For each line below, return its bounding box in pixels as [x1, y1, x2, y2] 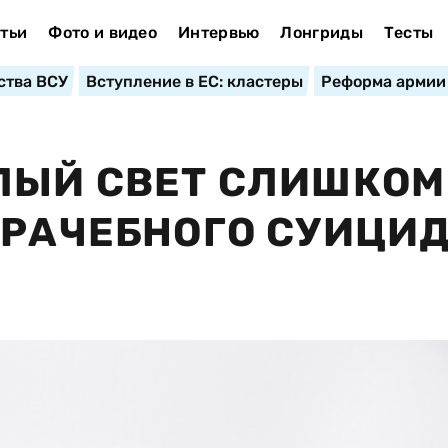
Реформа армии [320, 72, 446, 91]
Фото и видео [48, 23, 158, 42]
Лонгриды [280, 23, 363, 42]
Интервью [177, 23, 260, 42]
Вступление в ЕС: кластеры [85, 72, 303, 91]
